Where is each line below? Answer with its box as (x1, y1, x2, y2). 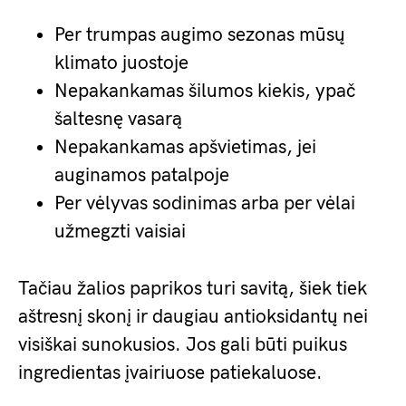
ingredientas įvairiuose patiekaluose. (18, 362, 323, 385)
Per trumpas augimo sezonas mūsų (54, 24, 345, 47)
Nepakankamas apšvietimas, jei (54, 136, 316, 159)
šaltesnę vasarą (54, 108, 182, 131)
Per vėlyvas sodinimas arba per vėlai (54, 192, 355, 216)
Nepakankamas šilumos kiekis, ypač (54, 80, 355, 103)
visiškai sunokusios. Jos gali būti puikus (18, 333, 347, 357)
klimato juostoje (54, 52, 188, 75)
